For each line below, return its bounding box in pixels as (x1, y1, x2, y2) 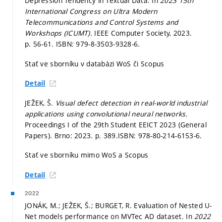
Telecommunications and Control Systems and (25, 17, 178, 27)
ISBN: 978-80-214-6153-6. (117, 130, 202, 140)
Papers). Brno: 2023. (25, 130, 95, 140)
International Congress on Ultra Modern (25, 6, 158, 16)
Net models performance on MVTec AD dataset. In (25, 211, 195, 221)
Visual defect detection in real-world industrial (55, 98, 208, 108)
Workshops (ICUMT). (25, 28, 95, 38)
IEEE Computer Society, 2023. (94, 28, 192, 38)
